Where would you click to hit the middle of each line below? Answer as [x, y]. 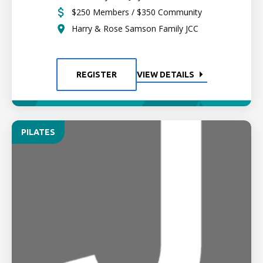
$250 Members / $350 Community [137, 12]
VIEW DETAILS [165, 75]
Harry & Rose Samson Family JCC [135, 28]
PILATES [38, 132]
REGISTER [96, 75]
